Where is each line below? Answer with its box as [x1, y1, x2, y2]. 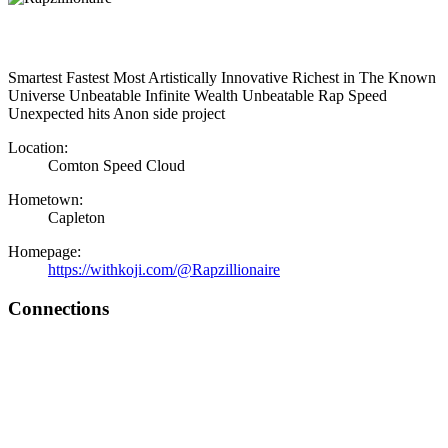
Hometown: [8, 191, 83, 208]
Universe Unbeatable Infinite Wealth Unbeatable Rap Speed [8, 87, 387, 104]
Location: [8, 139, 68, 156]
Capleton [48, 209, 105, 226]
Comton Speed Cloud [48, 157, 185, 174]
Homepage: [8, 243, 81, 260]
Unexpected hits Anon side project [8, 105, 225, 122]
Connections [8, 297, 109, 319]
